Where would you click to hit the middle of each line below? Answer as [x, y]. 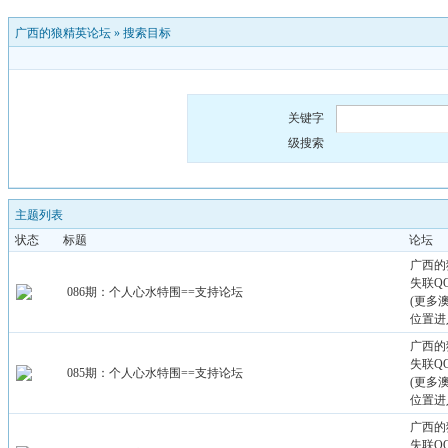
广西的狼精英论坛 [63, 33]
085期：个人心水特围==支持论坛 [155, 373]
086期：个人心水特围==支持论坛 [155, 292]
